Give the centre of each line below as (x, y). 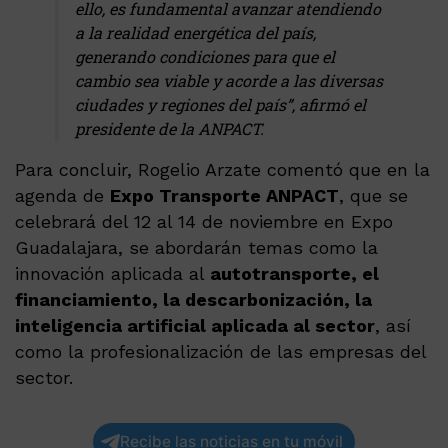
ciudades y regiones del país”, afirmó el (220, 105)
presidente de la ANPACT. (169, 129)
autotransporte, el (294, 274)
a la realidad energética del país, (195, 33)
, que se (373, 196)
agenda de (62, 196)
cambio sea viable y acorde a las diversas (229, 81)
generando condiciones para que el (205, 57)
